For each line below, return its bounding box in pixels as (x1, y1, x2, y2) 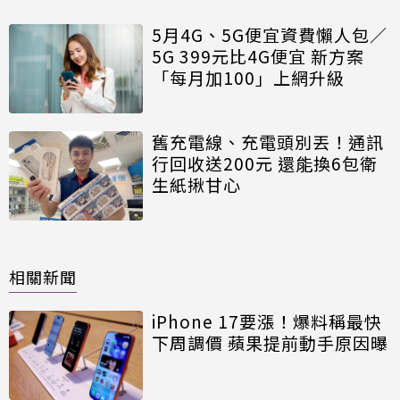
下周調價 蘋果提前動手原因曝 (152, 330, 388, 355)
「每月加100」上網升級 (152, 65, 345, 90)
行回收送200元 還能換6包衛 (152, 151, 378, 176)
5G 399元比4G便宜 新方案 (152, 44, 364, 69)
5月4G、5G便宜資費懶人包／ (152, 22, 387, 47)
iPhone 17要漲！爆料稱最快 (152, 309, 382, 334)
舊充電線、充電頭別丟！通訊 (152, 129, 384, 154)
